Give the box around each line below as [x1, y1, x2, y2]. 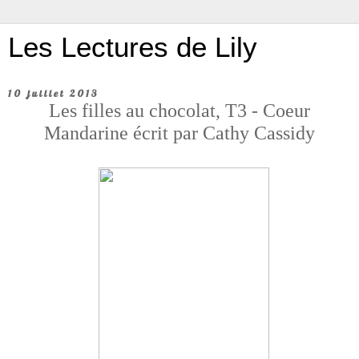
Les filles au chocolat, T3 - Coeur [49, 99, 310, 121]
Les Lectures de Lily [8, 32, 257, 63]
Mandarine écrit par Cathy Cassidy [44, 122, 315, 143]
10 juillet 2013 [8, 87, 99, 99]
